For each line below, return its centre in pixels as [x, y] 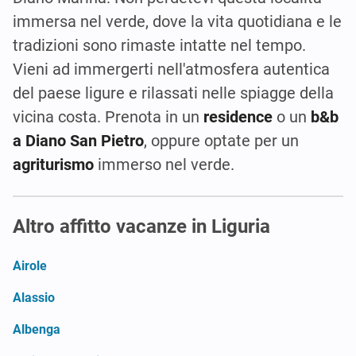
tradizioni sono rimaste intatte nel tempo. [159, 45]
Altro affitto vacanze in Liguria [141, 226]
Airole [30, 265]
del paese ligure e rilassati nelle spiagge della [173, 93]
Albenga [37, 329]
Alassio [34, 297]
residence [238, 116]
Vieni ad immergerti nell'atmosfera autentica [171, 69]
